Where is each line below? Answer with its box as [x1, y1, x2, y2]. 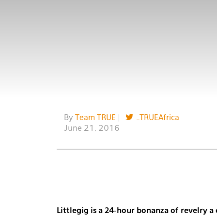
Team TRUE [75, 114, 116, 122]
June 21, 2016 [64, 124, 120, 133]
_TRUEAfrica [137, 114, 179, 122]
